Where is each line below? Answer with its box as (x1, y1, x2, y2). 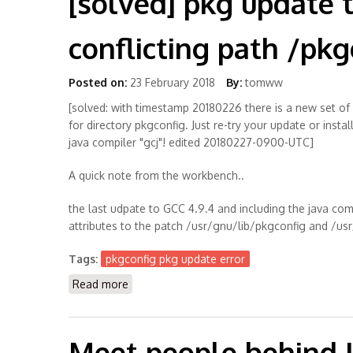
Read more (72, 277, 128, 291)
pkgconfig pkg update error (106, 252, 245, 266)
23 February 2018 (130, 76, 215, 89)
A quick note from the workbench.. (69, 169, 244, 182)
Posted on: (69, 76, 127, 89)
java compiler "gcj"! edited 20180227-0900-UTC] (69, 136, 314, 149)
